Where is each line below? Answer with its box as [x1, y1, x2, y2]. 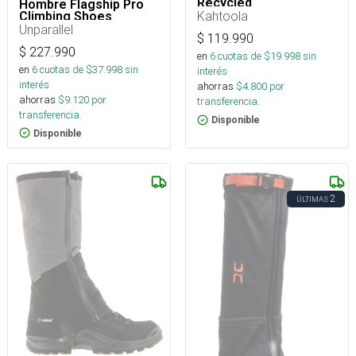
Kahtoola [197, 8, 248, 25]
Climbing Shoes [19, 8, 112, 24]
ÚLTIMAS [296, 193, 328, 204]
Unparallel [19, 21, 73, 37]
